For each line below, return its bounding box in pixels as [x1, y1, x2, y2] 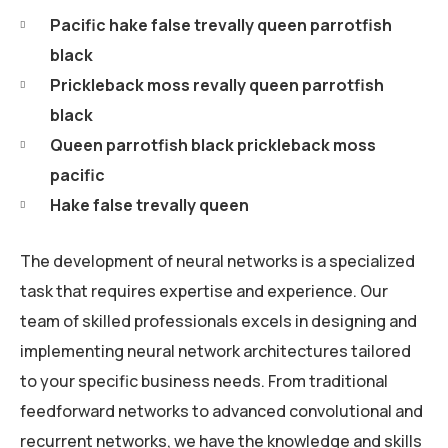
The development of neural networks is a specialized [20, 250, 415, 273]
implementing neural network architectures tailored [20, 340, 411, 363]
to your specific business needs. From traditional [20, 370, 388, 393]
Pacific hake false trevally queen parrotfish [50, 14, 392, 37]
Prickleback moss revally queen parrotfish [50, 74, 384, 97]
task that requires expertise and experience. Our [20, 280, 388, 303]
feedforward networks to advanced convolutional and [20, 400, 423, 423]
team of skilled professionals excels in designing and [20, 310, 417, 333]
